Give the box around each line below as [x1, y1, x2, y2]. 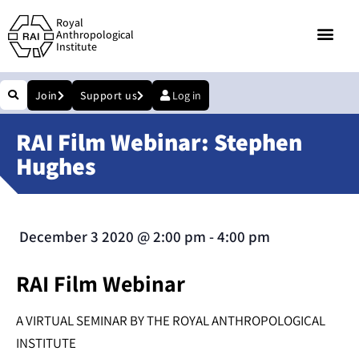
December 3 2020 [19, 227, 134, 247]
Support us [80, 88, 137, 103]
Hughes [16, 150, 96, 183]
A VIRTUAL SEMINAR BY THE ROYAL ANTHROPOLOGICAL [16, 312, 325, 330]
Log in [171, 88, 201, 103]
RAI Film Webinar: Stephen [16, 126, 302, 159]
